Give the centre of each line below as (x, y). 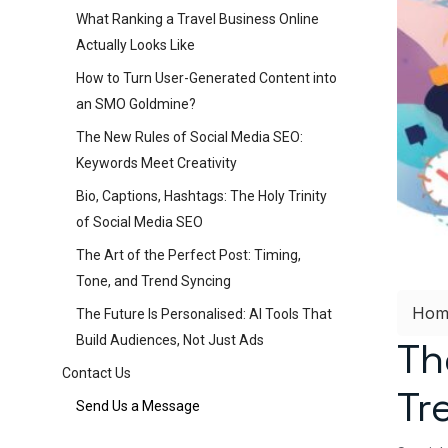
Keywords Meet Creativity (156, 163)
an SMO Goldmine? (136, 104)
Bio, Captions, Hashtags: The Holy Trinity (201, 196)
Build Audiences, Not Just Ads (170, 340)
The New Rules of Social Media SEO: (189, 137)
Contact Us (96, 373)
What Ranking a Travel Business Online (197, 19)
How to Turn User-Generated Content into (206, 78)
